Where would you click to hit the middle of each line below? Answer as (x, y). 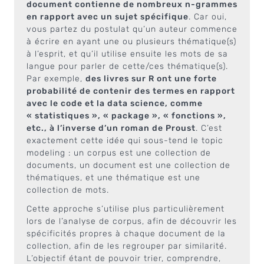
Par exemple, (56, 79)
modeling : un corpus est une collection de (119, 153)
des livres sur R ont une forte (151, 79)
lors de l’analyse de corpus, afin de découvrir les (132, 221)
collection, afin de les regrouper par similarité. (127, 246)
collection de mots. (68, 190)
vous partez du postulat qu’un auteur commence (132, 29)
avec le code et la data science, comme (115, 103)
